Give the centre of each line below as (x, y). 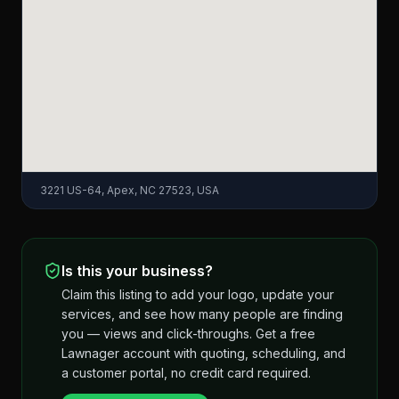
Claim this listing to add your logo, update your (198, 294)
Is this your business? (137, 271)
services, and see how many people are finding (202, 314)
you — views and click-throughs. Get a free (188, 334)
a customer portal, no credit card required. (186, 373)
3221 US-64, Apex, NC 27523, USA (130, 190)
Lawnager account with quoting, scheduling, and (204, 353)
